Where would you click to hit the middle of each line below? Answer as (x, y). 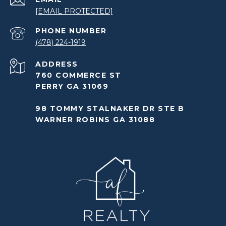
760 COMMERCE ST (78, 75)
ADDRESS (57, 64)
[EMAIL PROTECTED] (74, 11)
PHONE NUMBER (71, 31)
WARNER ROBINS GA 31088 (95, 120)
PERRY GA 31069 (72, 87)
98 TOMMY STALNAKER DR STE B (110, 109)
